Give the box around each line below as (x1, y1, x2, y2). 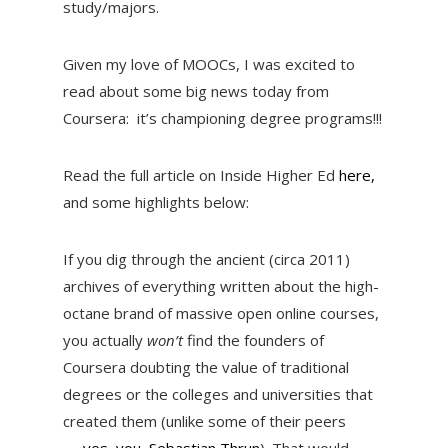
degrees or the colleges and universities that (62, 384, 373, 405)
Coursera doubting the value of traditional (62, 357, 349, 378)
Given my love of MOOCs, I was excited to (62, 54, 355, 75)
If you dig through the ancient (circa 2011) (62, 249, 350, 270)
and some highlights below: (62, 192, 249, 213)
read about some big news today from (62, 81, 329, 102)
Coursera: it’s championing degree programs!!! (62, 108, 382, 129)
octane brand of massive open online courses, (62, 303, 379, 324)
